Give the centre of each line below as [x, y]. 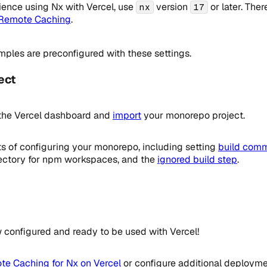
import [127, 116]
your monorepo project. [193, 116]
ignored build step [197, 160]
